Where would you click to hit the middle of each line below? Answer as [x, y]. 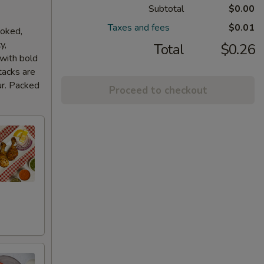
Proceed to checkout [158, 90]
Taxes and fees [140, 28]
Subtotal [166, 9]
